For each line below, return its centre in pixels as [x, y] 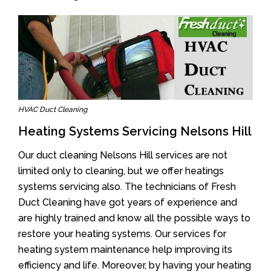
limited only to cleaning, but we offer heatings [121, 171]
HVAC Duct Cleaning [53, 109]
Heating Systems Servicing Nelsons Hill [135, 131]
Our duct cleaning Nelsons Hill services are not [123, 155]
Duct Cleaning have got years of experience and [128, 202]
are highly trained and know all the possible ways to [134, 218]
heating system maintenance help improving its [125, 249]
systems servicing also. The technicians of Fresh [127, 186]
